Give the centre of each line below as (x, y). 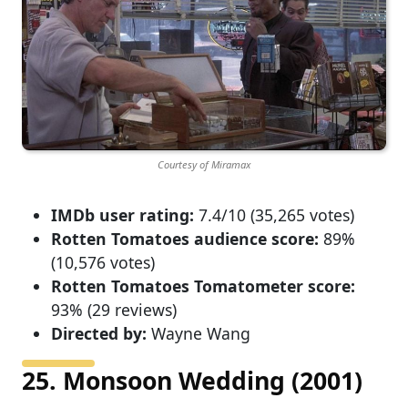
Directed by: (99, 333)
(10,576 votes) (103, 262)
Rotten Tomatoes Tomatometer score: (203, 286)
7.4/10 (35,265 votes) (274, 214)
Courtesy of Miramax (204, 165)
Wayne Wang (199, 333)
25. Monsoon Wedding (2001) (192, 380)
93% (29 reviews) (114, 309)
